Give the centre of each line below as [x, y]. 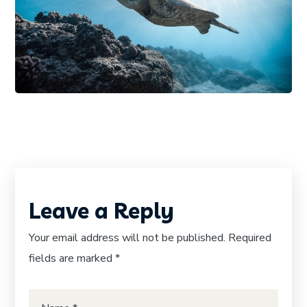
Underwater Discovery [143, 42]
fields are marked [72, 258]
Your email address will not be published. [127, 237]
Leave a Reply [102, 210]
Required [250, 237]
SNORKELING [172, 19]
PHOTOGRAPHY [91, 19]
